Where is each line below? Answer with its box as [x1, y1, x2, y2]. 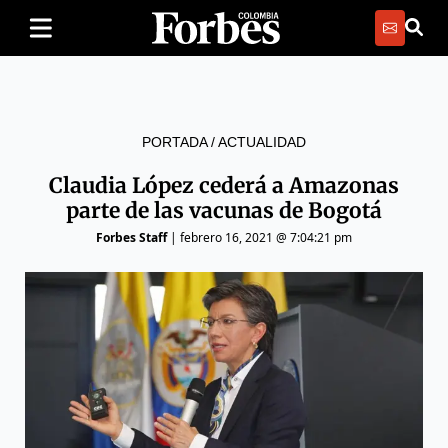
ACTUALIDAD [218, 134, 306, 150]
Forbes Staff [96, 229, 167, 246]
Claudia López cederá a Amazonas [49, 172, 399, 199]
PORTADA [142, 134, 207, 150]
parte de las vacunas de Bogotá [66, 197, 382, 224]
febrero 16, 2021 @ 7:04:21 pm [180, 229, 352, 246]
